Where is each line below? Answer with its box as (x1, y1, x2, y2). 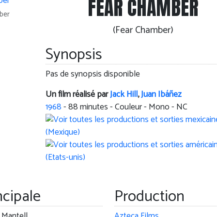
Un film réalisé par (45, 88, 110, 102)
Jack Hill (109, 88, 138, 102)
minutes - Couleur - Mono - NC (77, 100, 187, 115)
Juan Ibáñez (140, 88, 182, 102)
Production (114, 184, 185, 210)
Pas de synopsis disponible (45, 67, 140, 82)
